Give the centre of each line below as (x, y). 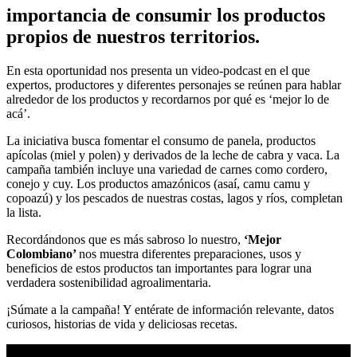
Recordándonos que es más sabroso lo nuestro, (125, 239)
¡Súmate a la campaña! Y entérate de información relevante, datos (170, 309)
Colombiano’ (43, 253)
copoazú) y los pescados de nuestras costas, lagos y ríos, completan (175, 198)
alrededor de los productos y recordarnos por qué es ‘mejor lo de (168, 99)
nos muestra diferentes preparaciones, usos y (190, 253)
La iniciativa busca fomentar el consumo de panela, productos (161, 140)
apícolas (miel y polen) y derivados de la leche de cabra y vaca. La (173, 155)
